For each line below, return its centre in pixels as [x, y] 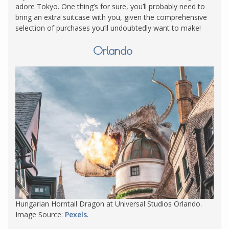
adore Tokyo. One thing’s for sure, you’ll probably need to [110, 6]
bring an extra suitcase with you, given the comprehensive [111, 17]
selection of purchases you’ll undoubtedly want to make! [109, 28]
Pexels [76, 215]
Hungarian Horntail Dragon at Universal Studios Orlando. [109, 204]
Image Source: [40, 215]
